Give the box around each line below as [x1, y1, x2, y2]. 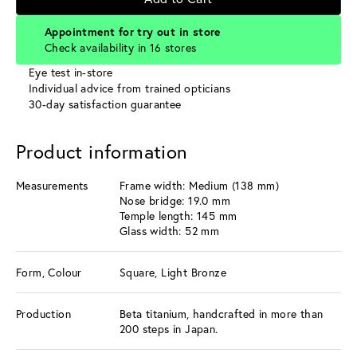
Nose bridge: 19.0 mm [120, 192, 230, 208]
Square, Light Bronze [120, 264, 226, 280]
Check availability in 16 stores [45, 39, 197, 55]
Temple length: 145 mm [120, 207, 237, 223]
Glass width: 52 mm [120, 222, 220, 238]
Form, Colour [16, 264, 82, 280]
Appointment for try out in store [45, 24, 221, 39]
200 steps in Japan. [120, 320, 218, 336]
